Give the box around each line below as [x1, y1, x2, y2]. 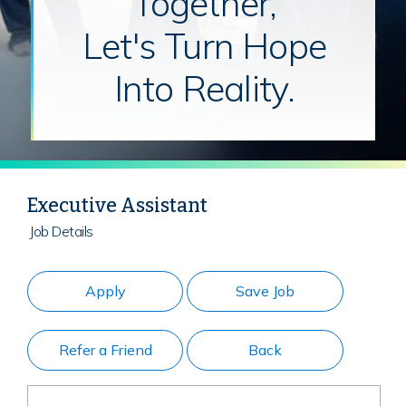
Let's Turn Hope [82, 23, 327, 68]
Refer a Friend [58, 341, 152, 360]
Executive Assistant [27, 194, 208, 218]
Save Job [236, 282, 295, 301]
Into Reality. [113, 65, 295, 111]
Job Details [29, 221, 93, 240]
